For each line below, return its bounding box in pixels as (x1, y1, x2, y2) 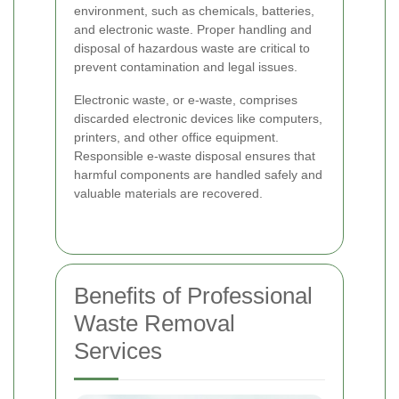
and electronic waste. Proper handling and (74, 21, 312, 37)
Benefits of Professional (74, 281, 313, 309)
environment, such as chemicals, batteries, (74, 3, 314, 18)
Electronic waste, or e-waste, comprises (74, 92, 297, 107)
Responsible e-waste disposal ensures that (74, 148, 315, 163)
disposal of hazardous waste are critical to (74, 40, 310, 55)
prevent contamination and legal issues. (74, 59, 297, 74)
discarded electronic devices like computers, (74, 110, 322, 126)
